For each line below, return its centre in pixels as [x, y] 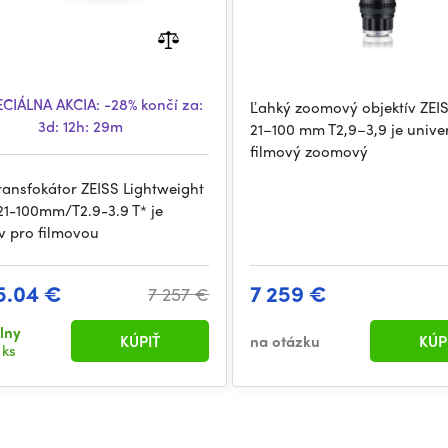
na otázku [285, 341]
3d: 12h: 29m [81, 126]
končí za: [170, 104]
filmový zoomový [309, 151]
